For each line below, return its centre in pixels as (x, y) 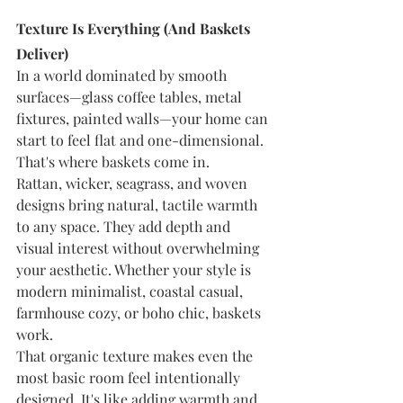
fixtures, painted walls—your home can (144, 118)
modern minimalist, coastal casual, (131, 291)
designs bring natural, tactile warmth (139, 205)
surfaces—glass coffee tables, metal (131, 97)
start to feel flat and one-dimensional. (142, 140)
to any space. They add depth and (125, 226)
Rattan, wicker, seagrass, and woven (134, 183)
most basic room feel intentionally (130, 377)
